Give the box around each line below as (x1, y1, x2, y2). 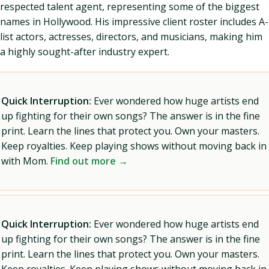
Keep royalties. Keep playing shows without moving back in (1, 139, 267, 153)
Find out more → (50, 154, 128, 168)
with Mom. (1, 154, 50, 168)
